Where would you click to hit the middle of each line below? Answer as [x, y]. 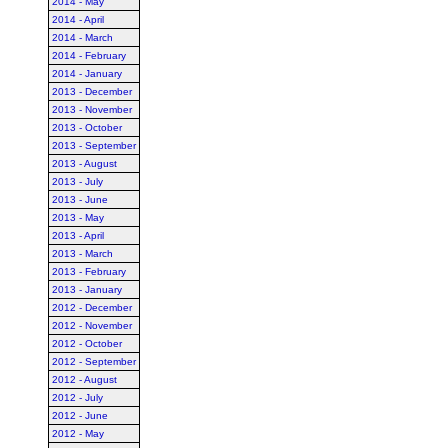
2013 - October [87, 127]
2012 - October [87, 343]
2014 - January [87, 73]
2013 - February [89, 271]
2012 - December [92, 307]
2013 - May [78, 217]
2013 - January [87, 289]
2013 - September [94, 145]
